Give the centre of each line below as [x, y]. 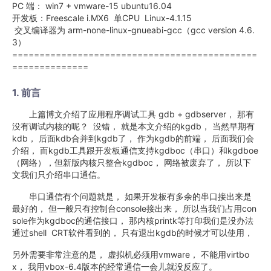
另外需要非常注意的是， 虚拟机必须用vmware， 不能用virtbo [131, 254]
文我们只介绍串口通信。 [59, 175]
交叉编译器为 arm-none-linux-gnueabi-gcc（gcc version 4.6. [133, 30]
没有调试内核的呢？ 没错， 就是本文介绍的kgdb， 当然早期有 [133, 126]
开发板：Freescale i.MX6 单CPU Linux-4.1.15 [102, 18]
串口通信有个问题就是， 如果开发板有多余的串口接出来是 [132, 196]
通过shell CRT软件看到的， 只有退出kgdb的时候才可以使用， [132, 233]
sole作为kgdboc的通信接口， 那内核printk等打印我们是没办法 [133, 220]
